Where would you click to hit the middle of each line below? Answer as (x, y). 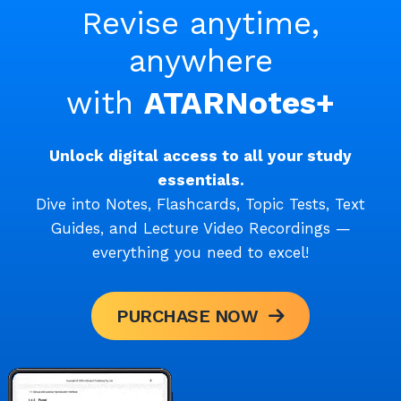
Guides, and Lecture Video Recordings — (200, 229)
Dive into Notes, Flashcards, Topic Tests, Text (200, 205)
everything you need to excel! (200, 253)
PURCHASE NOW (188, 316)
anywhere (200, 61)
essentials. (200, 180)
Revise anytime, (200, 24)
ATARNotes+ (239, 103)
